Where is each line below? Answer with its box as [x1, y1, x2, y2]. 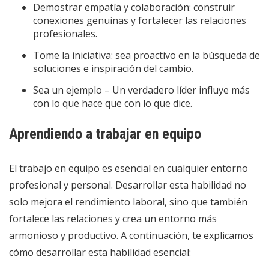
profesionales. [33, 26, 97, 40]
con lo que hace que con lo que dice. [33, 96, 192, 110]
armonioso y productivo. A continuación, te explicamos [9, 228, 253, 242]
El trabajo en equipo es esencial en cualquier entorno [9, 161, 248, 175]
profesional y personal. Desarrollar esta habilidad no [9, 178, 246, 192]
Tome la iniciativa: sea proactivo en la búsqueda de [33, 48, 260, 62]
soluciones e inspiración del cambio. [33, 61, 193, 75]
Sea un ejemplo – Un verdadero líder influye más [33, 83, 250, 97]
